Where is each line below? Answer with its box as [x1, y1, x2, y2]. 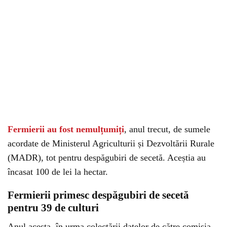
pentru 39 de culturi [8, 202, 99, 214]
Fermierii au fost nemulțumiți [8, 124, 124, 134]
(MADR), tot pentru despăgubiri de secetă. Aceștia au [8, 153, 206, 163]
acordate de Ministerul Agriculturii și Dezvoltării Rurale [8, 138, 214, 148]
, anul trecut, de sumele [124, 124, 210, 134]
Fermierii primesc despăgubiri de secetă [8, 189, 189, 201]
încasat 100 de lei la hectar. [8, 167, 108, 177]
